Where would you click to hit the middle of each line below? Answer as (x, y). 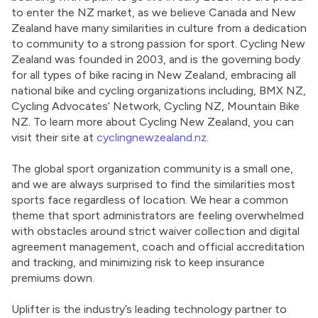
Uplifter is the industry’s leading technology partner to (149, 309)
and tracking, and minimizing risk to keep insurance (138, 263)
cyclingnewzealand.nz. (153, 138)
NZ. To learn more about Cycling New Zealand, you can (153, 122)
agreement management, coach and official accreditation (158, 247)
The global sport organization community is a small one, (152, 169)
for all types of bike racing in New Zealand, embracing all (154, 75)
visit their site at (54, 138)
